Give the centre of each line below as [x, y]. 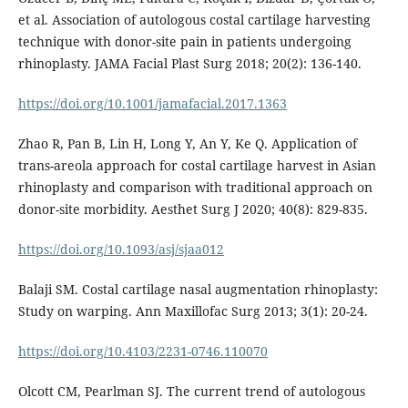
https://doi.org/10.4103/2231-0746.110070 [143, 351]
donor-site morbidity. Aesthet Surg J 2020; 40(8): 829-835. [193, 209]
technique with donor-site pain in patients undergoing [184, 41]
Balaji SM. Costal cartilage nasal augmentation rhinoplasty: [198, 289]
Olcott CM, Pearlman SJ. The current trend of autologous [191, 391]
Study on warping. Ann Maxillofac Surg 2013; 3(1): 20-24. [193, 311]
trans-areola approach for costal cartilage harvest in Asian [197, 165]
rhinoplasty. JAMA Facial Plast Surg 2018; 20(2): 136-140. [189, 63]
